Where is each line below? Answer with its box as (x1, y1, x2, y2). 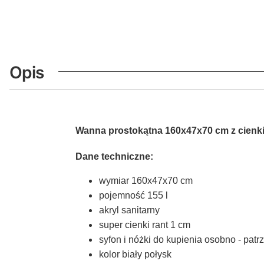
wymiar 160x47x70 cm (99, 175, 193, 186)
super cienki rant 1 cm (99, 219, 190, 230)
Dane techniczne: (75, 151, 153, 161)
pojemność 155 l (99, 190, 168, 200)
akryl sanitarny (99, 204, 162, 215)
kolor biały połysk (99, 249, 171, 259)
